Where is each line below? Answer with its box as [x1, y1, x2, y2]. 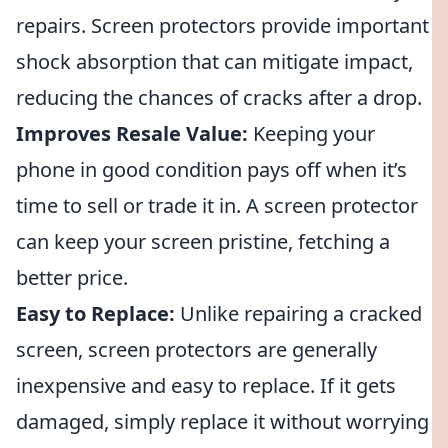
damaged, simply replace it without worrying [16, 408, 429, 435]
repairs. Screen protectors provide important [16, 12, 429, 39]
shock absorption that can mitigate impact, [16, 48, 413, 75]
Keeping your [248, 120, 375, 147]
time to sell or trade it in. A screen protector [16, 192, 418, 219]
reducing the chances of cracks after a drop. [16, 84, 422, 111]
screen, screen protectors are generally [16, 336, 377, 363]
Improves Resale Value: [16, 120, 248, 147]
